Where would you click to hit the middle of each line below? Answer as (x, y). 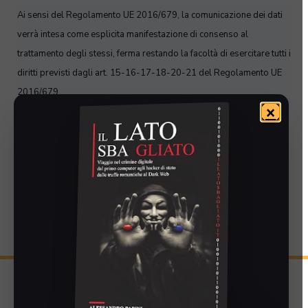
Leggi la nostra (51, 120)
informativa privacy (126, 120)
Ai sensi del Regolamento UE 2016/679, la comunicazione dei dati (150, 15)
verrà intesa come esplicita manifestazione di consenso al (133, 34)
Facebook (42, 293)
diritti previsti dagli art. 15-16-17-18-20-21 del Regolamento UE (150, 73)
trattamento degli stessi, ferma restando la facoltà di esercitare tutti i (154, 54)
